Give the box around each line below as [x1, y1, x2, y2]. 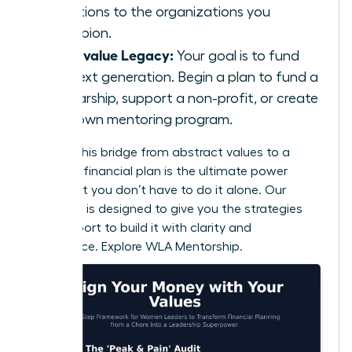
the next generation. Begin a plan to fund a [45, 70, 318, 85]
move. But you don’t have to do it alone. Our [29, 184, 286, 197]
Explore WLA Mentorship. [101, 240, 243, 254]
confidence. [29, 240, 101, 254]
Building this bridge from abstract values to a [29, 146, 290, 159]
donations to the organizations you [45, 5, 270, 20]
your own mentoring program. [45, 112, 233, 127]
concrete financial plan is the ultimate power [29, 165, 288, 178]
